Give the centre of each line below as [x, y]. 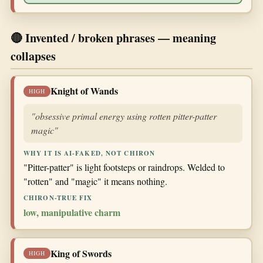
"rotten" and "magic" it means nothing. [95, 181]
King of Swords [81, 253]
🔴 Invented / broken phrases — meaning [113, 38]
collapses [33, 56]
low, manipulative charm [72, 212]
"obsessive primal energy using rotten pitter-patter [124, 116]
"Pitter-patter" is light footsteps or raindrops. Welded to [124, 167]
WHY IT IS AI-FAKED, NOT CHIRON [89, 154]
